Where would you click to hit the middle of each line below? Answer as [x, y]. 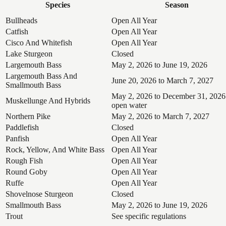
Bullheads [21, 20]
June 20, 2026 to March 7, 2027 [162, 80]
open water [129, 105]
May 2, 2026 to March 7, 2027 [160, 116]
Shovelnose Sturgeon [39, 194]
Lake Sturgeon [29, 53]
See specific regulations [149, 216]
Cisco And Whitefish [39, 42]
